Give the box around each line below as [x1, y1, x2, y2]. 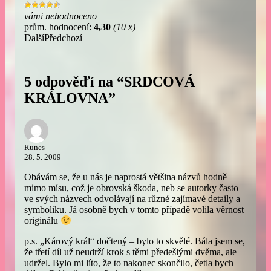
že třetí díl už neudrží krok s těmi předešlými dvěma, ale [24, 247, 237, 258]
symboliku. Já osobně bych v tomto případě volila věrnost [24, 204, 244, 215]
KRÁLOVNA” [24, 90, 116, 106]
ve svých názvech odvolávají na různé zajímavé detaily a [24, 193, 240, 204]
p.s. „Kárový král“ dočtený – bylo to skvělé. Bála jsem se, [24, 236, 245, 247]
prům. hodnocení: [24, 21, 94, 32]
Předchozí [44, 32, 82, 43]
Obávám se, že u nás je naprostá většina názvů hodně [24, 171, 227, 182]
